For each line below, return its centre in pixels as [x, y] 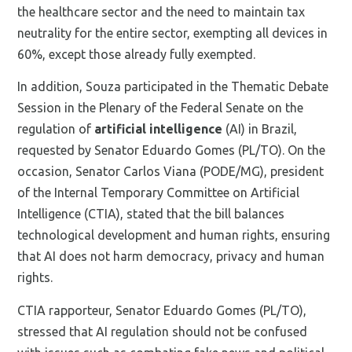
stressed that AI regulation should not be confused [163, 331]
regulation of [56, 129]
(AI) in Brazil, [260, 129]
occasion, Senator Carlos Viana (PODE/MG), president [171, 172]
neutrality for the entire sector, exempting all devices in [173, 33]
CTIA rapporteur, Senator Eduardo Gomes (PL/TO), [162, 310]
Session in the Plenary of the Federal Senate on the [161, 108]
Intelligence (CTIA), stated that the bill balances [151, 214]
